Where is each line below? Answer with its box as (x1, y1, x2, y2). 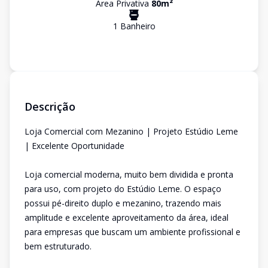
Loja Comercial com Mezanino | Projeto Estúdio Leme (25, 126, 238, 137)
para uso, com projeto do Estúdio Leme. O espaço (25, 183, 221, 194)
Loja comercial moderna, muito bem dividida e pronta (25, 169, 233, 180)
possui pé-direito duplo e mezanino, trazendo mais (25, 197, 221, 209)
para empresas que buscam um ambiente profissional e (25, 226, 240, 237)
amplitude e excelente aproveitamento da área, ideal (25, 212, 229, 223)
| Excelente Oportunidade (25, 140, 124, 151)
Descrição (25, 99, 75, 114)
